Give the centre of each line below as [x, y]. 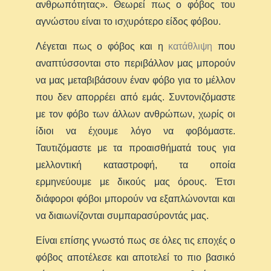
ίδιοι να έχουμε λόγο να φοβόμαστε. [135, 131]
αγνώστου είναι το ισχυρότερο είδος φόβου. [129, 21]
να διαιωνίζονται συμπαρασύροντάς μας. [122, 215]
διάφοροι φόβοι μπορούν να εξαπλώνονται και [135, 198]
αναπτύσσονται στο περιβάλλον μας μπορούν [135, 63]
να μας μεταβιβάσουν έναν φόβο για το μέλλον [135, 80]
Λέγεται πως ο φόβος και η [102, 46]
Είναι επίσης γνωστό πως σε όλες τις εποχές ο [135, 240]
